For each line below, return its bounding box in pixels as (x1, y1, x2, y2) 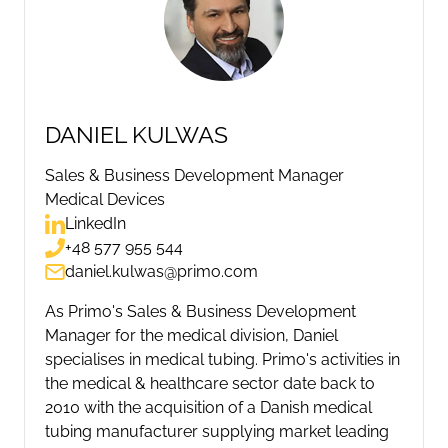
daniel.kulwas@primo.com (65, 262, 258, 281)
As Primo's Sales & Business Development (45, 302, 356, 321)
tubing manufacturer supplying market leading (45, 422, 389, 441)
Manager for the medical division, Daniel (45, 326, 338, 345)
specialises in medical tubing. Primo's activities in (45, 350, 400, 369)
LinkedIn (65, 214, 126, 233)
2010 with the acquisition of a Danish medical (45, 398, 372, 417)
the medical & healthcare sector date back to (45, 374, 375, 393)
